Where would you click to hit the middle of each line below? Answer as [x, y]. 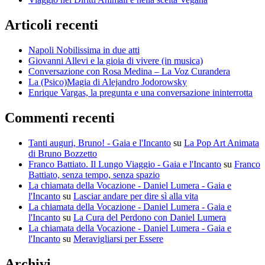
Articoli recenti [51, 25]
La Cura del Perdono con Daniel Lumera [150, 217]
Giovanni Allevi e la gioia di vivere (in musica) [116, 61]
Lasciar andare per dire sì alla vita [136, 196]
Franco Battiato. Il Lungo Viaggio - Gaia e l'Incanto [125, 164]
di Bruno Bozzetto [63, 153]
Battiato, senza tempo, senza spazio [94, 174]
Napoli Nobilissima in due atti [84, 50]
